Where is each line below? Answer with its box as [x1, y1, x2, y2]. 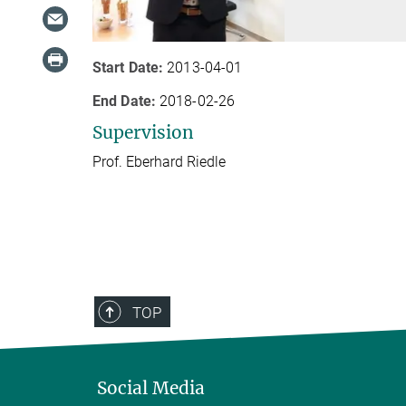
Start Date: [92, 58, 164, 76]
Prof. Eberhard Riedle [92, 152, 226, 170]
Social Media [97, 376, 205, 399]
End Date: [92, 92, 156, 110]
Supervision [92, 121, 194, 143]
